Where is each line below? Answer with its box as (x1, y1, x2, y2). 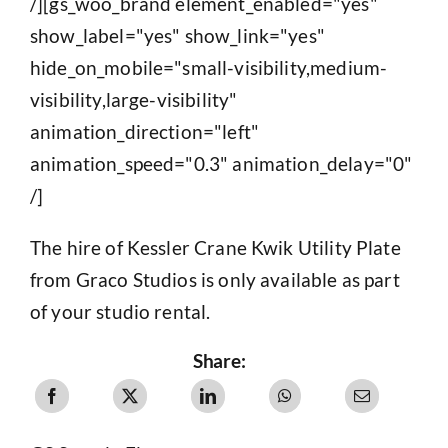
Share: (193, 349, 246, 373)
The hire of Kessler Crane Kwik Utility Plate (29, 236, 401, 260)
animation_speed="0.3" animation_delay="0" (29, 152, 413, 176)
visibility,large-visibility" (29, 88, 238, 112)
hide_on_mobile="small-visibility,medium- (29, 56, 388, 80)
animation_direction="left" (29, 120, 259, 144)
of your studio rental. (29, 300, 211, 324)
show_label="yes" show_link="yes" (29, 24, 325, 48)
